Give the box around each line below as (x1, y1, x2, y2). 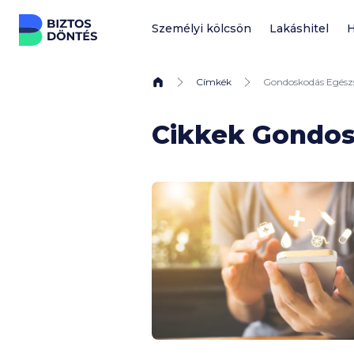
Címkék (196, 76, 232, 88)
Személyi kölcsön (152, 21, 251, 36)
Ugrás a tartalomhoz (12, 10, 157, 28)
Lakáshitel (269, 21, 329, 36)
